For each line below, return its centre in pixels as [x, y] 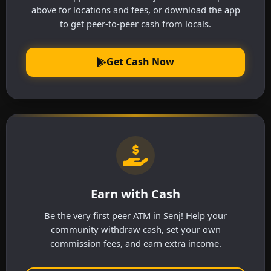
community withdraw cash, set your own [135, 229]
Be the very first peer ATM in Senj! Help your [135, 215]
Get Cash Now [140, 62]
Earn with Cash [135, 194]
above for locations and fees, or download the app [135, 10]
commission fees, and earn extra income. [135, 243]
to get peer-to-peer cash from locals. [135, 24]
